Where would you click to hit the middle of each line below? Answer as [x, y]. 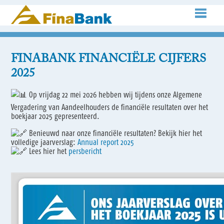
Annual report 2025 [106, 142]
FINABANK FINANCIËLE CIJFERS [109, 59]
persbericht [85, 151]
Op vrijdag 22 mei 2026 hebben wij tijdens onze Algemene [115, 94]
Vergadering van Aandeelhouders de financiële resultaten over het [110, 107]
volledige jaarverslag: [44, 142]
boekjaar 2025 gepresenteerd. [55, 116]
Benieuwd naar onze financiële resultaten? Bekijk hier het [115, 133]
